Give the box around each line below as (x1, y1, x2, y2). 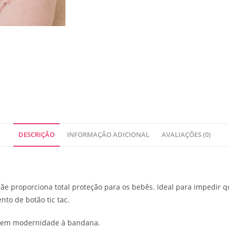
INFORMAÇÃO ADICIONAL (67, 130, 149, 139)
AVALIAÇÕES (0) (162, 130, 211, 139)
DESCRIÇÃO (18, 130, 55, 139)
